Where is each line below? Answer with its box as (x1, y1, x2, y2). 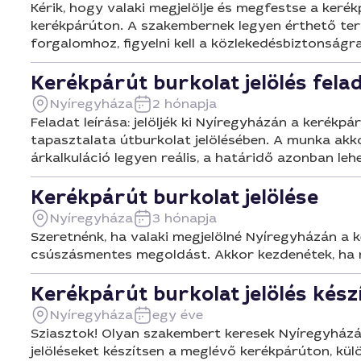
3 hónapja (152, 210, 217, 226)
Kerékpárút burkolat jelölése (31, 185, 318, 210)
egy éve (152, 306, 203, 323)
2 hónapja (152, 95, 217, 112)
